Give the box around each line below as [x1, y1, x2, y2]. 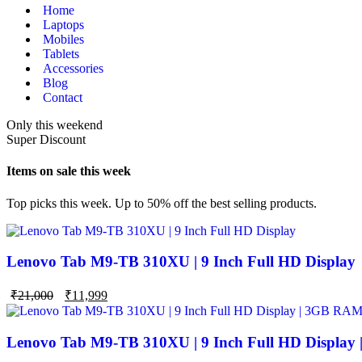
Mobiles [43, 32, 84, 46]
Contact [43, 90, 82, 104]
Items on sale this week [6, 164, 131, 179]
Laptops [43, 18, 84, 32]
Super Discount [6, 133, 86, 146]
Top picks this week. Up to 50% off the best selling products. [6, 196, 317, 210]
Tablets [43, 47, 79, 61]
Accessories [43, 61, 103, 75]
